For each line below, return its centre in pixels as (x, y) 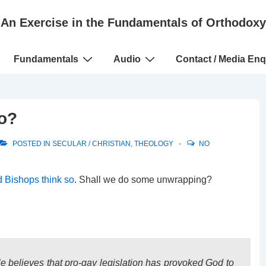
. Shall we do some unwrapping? (143, 180)
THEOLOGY (154, 144)
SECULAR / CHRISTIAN (91, 144)
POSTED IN (31, 144)
